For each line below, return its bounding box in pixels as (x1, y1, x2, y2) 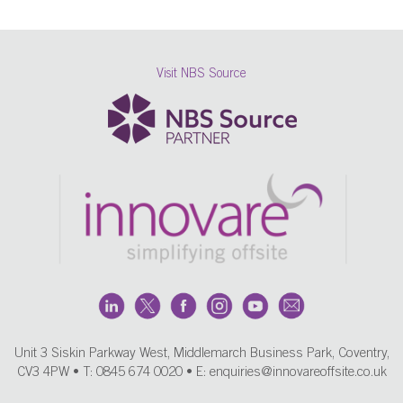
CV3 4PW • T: (16, 365, 96, 380)
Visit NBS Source (157, 67, 246, 81)
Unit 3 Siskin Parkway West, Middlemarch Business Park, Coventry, (13, 346, 390, 361)
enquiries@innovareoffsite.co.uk (209, 365, 387, 380)
